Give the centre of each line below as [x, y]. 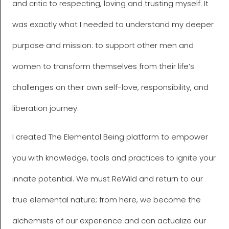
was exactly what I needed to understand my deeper [113, 25]
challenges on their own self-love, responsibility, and [110, 87]
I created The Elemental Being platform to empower [110, 137]
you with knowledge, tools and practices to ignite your [114, 158]
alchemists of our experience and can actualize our [109, 221]
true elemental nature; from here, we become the [106, 200]
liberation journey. [45, 108]
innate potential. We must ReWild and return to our [107, 179]
